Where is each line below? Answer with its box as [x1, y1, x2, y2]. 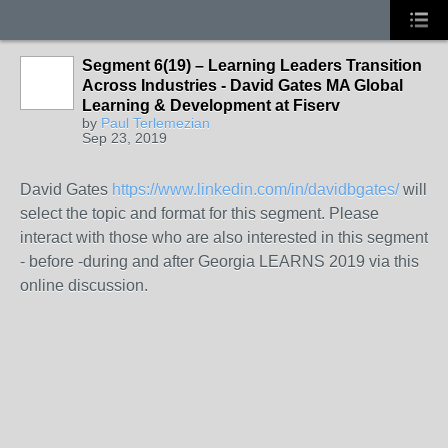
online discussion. [20, 277, 148, 294]
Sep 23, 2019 [82, 130, 167, 146]
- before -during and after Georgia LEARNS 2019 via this [20, 253, 419, 270]
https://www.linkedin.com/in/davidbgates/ [112, 181, 399, 198]
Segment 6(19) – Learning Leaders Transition [82, 57, 422, 74]
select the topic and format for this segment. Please [20, 205, 379, 222]
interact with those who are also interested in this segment [20, 229, 428, 246]
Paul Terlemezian [101, 115, 210, 131]
